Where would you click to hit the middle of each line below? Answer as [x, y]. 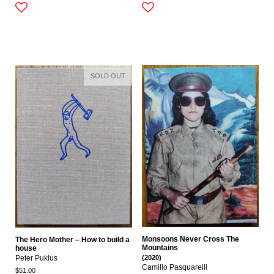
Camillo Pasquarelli [175, 268]
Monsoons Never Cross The [191, 239]
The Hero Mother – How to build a [72, 240]
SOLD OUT [108, 76]
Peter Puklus [36, 258]
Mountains [160, 248]
